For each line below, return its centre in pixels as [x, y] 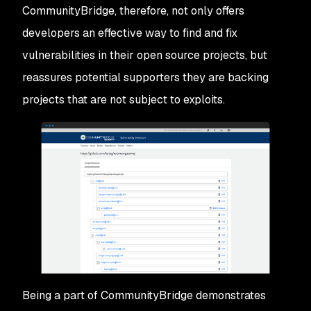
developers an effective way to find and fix [130, 33]
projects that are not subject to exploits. [124, 100]
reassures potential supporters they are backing [145, 77]
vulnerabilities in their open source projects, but [145, 55]
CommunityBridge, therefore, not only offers [133, 11]
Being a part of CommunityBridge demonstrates [144, 296]
